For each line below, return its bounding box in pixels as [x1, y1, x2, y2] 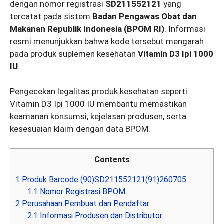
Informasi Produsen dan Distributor [38, 210, 163, 220]
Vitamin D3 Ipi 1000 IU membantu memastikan [10, 99, 187, 109]
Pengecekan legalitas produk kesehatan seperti [10, 86, 187, 97]
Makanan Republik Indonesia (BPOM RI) [10, 23, 164, 34]
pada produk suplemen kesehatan [10, 48, 138, 59]
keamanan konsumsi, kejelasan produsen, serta [10, 111, 186, 122]
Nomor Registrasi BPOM [38, 186, 126, 196]
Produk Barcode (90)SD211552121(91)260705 [20, 174, 186, 184]
